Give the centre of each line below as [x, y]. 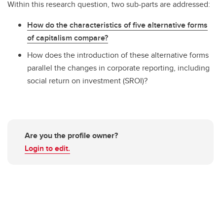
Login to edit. [47, 148]
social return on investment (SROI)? [87, 80]
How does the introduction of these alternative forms [118, 55]
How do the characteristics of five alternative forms [117, 25]
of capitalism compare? [68, 38]
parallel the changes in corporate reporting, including [118, 68]
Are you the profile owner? [71, 135]
